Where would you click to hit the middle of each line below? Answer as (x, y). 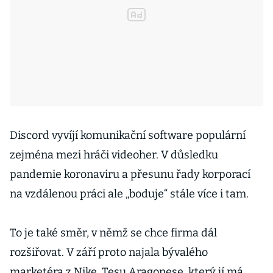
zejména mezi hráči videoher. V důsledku (114, 155)
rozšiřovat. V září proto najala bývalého (109, 252)
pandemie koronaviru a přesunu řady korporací (130, 174)
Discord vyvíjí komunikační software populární (128, 135)
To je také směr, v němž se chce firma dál (113, 233)
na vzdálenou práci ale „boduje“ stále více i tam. (129, 194)
